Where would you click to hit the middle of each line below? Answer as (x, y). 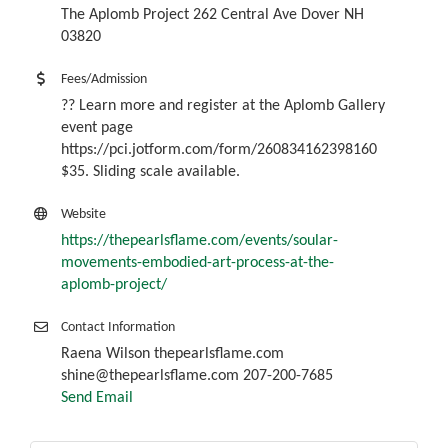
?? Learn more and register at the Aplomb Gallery (223, 105)
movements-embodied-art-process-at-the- (197, 262)
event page (97, 127)
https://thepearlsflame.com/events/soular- (199, 240)
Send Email (97, 397)
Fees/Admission (104, 79)
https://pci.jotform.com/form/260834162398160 (219, 149)
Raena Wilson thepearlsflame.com (172, 353)
